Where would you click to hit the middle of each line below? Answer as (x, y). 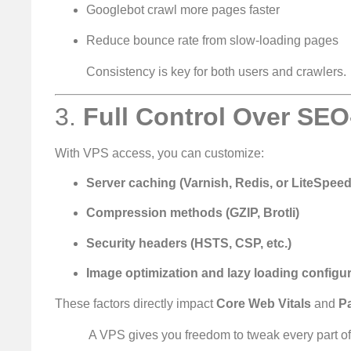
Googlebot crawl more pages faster (183, 10)
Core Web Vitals (264, 303)
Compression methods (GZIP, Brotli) (193, 213)
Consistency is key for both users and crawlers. (216, 71)
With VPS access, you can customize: (159, 153)
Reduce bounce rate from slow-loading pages (212, 40)
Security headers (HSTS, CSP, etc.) (189, 243)
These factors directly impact (136, 303)
